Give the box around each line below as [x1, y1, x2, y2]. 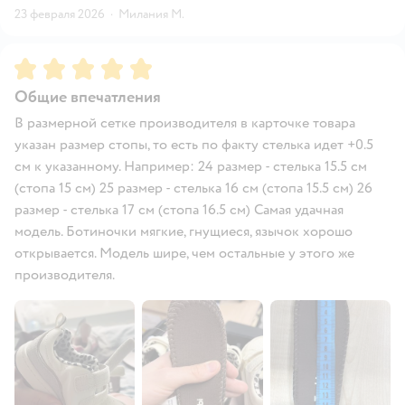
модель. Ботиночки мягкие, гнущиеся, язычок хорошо [14, 221, 353, 240]
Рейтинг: [14, 55, 74, 74]
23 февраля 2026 [14, 5, 105, 22]
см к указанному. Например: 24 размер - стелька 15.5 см [14, 156, 367, 175]
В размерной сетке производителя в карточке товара [14, 113, 355, 132]
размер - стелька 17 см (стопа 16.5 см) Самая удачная [14, 200, 344, 219]
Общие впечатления [14, 86, 161, 108]
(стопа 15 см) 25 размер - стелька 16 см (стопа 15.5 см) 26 [14, 178, 372, 197]
